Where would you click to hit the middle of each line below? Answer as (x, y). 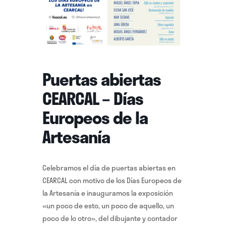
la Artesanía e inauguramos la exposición (108, 193)
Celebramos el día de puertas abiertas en (109, 168)
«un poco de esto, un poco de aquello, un (108, 206)
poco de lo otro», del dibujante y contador (110, 218)
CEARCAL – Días (93, 98)
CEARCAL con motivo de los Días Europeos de (112, 180)
